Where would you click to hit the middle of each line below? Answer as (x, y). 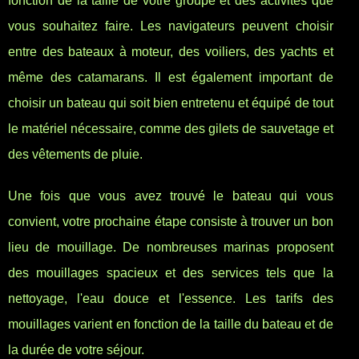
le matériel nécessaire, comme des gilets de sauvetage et (171, 129)
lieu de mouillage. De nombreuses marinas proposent (171, 248)
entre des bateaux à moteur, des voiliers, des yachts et (171, 52)
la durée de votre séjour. (76, 350)
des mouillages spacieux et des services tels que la (171, 273)
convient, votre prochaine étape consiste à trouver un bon (171, 222)
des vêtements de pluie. (75, 155)
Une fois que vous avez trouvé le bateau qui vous (171, 196)
